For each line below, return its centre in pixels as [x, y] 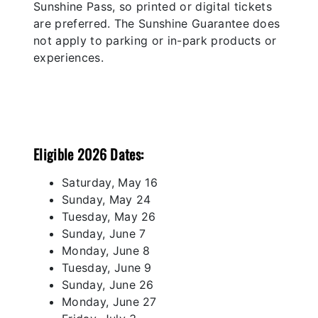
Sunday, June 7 [104, 233]
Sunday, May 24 [106, 199]
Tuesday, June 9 [109, 267]
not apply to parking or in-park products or [155, 40]
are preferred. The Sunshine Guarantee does [157, 23]
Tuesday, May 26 [109, 216]
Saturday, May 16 [110, 182]
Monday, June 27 [109, 301]
